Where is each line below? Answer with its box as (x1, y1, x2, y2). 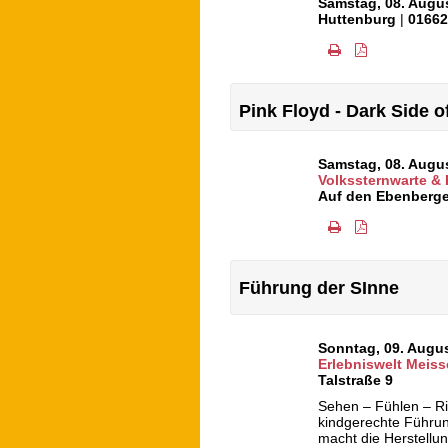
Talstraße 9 (318, 372, 394, 389)
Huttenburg (318, 11, 397, 28)
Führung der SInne (239, 278, 399, 299)
